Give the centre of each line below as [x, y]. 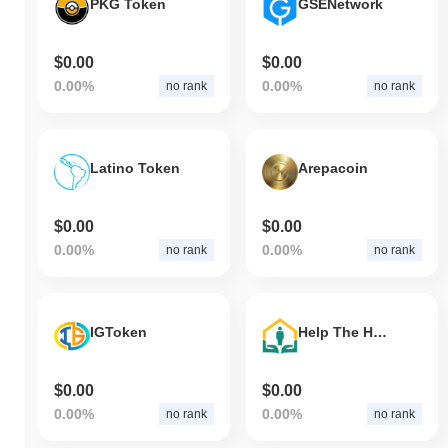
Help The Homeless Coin [379, 332]
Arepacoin [332, 168]
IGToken [118, 332]
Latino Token [135, 168]
